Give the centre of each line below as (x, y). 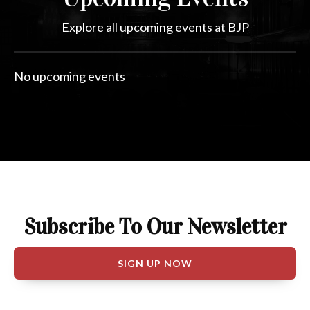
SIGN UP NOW (155, 264)
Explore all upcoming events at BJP (155, 27)
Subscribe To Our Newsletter (155, 227)
